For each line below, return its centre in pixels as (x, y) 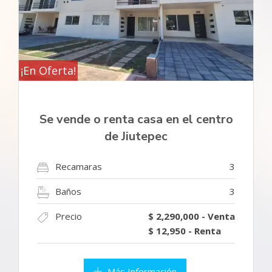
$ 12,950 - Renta (185, 230)
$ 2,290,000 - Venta (192, 216)
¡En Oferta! (48, 70)
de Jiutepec (136, 136)
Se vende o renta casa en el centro (136, 119)
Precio (69, 216)
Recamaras (79, 166)
